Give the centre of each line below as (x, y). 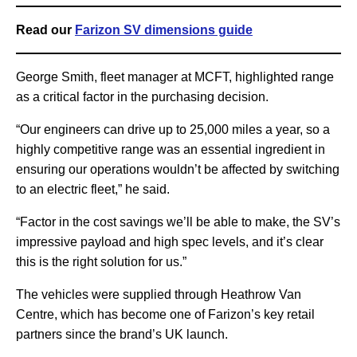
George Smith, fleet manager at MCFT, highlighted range (175, 77)
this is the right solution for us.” (101, 262)
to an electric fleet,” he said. (93, 190)
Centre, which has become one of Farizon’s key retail (165, 315)
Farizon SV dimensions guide (164, 30)
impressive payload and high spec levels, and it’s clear (170, 242)
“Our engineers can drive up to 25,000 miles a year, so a (173, 130)
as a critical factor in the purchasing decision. (142, 97)
